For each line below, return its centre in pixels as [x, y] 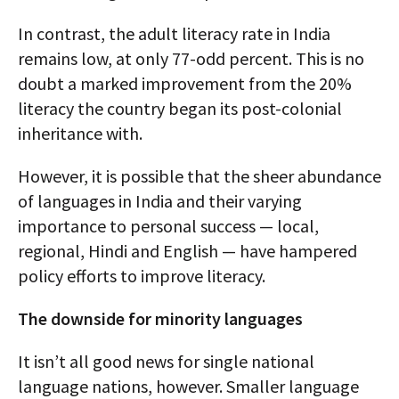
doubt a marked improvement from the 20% [185, 84]
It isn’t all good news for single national [166, 362]
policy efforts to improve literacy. [142, 276]
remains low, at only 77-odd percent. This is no [191, 59]
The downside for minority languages [160, 319]
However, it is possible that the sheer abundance [199, 176]
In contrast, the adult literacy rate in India [174, 34]
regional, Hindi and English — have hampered [187, 251]
